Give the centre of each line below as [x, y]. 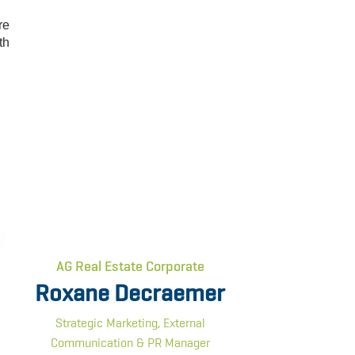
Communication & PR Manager [130, 343]
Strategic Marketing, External [130, 323]
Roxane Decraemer [130, 293]
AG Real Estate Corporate [130, 266]
